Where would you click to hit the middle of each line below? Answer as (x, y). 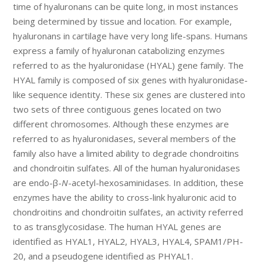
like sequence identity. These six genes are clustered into (129, 95)
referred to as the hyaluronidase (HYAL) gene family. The (129, 65)
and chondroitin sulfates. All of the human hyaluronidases (127, 168)
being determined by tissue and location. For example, (123, 21)
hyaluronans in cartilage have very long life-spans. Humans (131, 36)
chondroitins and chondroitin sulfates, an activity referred (128, 212)
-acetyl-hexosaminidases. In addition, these (156, 183)
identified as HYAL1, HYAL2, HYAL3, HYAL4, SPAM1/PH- (128, 242)
